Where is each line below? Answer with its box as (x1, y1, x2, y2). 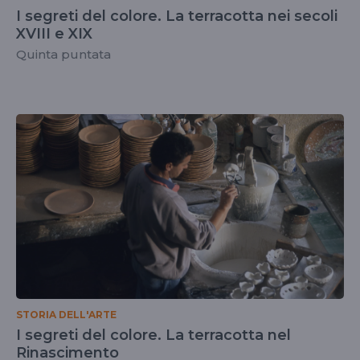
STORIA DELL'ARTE (16, 308, 117, 321)
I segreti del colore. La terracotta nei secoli (16, 7, 337, 25)
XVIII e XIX (16, 25, 92, 43)
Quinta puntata (16, 47, 111, 62)
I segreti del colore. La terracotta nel (16, 325, 291, 344)
